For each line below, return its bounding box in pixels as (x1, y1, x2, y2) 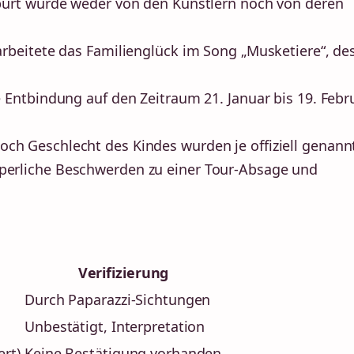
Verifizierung (77, 263, 169, 283)
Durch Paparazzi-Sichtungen (24, 290, 211, 310)
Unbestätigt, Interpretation (24, 317, 205, 337)
